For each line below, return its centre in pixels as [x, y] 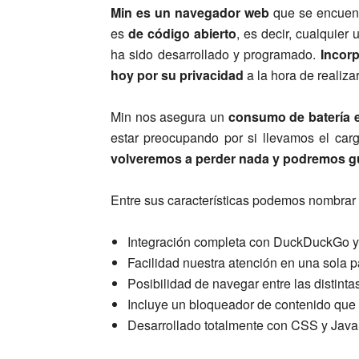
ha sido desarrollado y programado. [216, 54]
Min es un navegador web [190, 12]
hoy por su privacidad [177, 75]
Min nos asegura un [169, 116]
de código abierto [182, 33]
